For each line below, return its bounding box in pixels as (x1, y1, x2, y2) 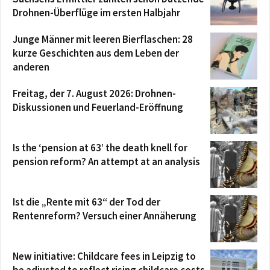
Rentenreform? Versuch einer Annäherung (13, 209, 196, 222)
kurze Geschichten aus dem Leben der (13, 46, 179, 60)
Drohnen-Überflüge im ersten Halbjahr (13, 6, 180, 19)
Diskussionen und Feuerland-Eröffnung (13, 101, 183, 114)
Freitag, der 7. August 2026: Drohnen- (13, 87, 176, 100)
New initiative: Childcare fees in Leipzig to (13, 250, 196, 263)
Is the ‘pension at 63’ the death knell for (13, 141, 187, 154)
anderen (13, 60, 49, 74)
